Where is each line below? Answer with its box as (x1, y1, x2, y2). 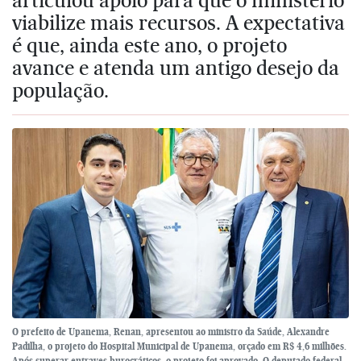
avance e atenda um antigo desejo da (12, 55, 339, 80)
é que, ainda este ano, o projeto (12, 32, 287, 57)
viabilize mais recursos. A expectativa (12, 10, 345, 35)
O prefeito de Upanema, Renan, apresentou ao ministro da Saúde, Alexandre (12, 325, 330, 338)
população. (12, 77, 109, 102)
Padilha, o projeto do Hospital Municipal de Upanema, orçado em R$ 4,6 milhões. (12, 339, 346, 352)
